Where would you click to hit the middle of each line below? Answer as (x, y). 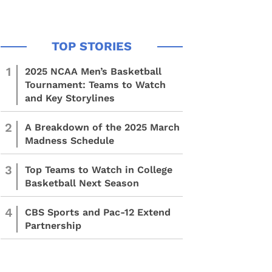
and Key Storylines (70, 98)
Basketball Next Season (82, 183)
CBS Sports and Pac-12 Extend (98, 212)
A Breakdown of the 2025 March (102, 127)
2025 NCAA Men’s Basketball (93, 71)
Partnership (53, 226)
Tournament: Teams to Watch (95, 85)
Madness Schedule (70, 141)
